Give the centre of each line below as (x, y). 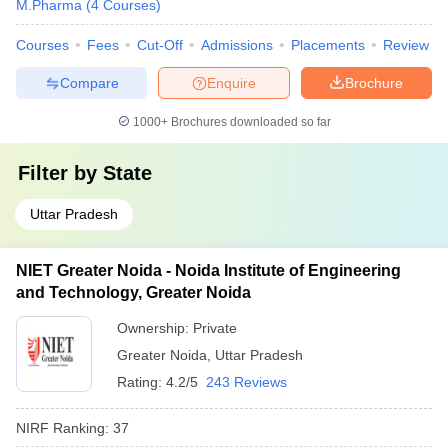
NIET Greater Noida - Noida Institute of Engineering (208, 270)
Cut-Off (160, 45)
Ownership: (155, 328)
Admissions (237, 45)
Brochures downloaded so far (249, 122)
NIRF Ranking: (62, 427)
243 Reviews (246, 382)
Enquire (231, 82)
